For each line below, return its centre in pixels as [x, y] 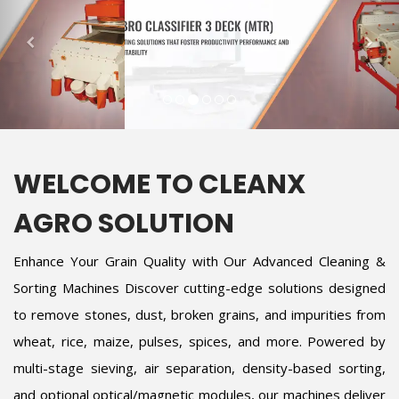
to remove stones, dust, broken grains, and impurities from [199, 314]
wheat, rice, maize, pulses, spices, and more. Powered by [199, 341]
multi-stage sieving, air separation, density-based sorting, [199, 368]
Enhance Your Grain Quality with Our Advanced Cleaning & [199, 261]
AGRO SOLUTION [124, 224]
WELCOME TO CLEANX [159, 184]
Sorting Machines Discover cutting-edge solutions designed [199, 288]
